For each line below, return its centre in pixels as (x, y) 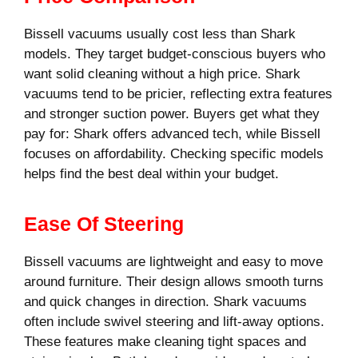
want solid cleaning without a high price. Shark (162, 74)
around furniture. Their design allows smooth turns (174, 282)
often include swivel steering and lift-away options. (174, 322)
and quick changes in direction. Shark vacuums (165, 302)
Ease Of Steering (104, 224)
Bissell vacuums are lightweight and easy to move (173, 262)
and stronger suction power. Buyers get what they (172, 113)
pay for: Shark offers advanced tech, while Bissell (172, 133)
